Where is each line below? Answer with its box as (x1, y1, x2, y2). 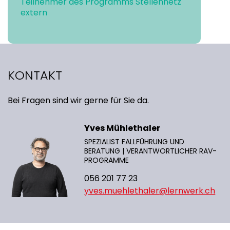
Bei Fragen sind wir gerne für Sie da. (8, 94, 149, 106)
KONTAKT (8, 66, 62, 84)
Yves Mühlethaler (84, 122, 161, 134)
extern (21, 6, 47, 18)
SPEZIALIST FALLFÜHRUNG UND (84, 136, 185, 147)
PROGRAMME (84, 155, 129, 165)
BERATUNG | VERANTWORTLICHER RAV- (84, 145, 217, 156)
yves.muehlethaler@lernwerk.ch (84, 184, 216, 197)
